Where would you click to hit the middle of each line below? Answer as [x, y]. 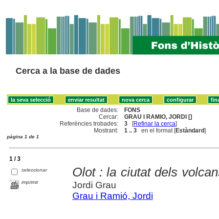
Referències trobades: [89, 123]
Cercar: [109, 117]
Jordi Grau [94, 185]
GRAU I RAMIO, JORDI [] [158, 117]
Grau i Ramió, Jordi [112, 196]
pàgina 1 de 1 [23, 136]
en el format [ [156, 130]
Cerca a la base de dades [68, 71]
